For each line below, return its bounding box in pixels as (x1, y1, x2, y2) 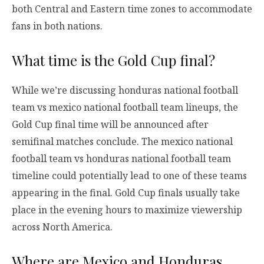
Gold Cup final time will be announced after (12, 117, 209, 131)
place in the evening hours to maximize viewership (12, 203, 242, 216)
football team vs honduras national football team (12, 151, 231, 165)
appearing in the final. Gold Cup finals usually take (12, 186, 240, 199)
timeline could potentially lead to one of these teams (12, 169, 247, 182)
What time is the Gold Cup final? (12, 50, 215, 70)
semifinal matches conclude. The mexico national (12, 134, 233, 148)
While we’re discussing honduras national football (12, 83, 238, 97)
